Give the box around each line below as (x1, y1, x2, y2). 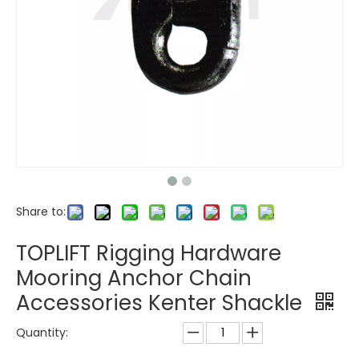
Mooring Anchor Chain (16, 264, 252, 292)
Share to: (16, 204, 66, 220)
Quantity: (16, 325, 68, 341)
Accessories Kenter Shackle (16, 288, 308, 317)
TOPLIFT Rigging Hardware (16, 239, 281, 268)
